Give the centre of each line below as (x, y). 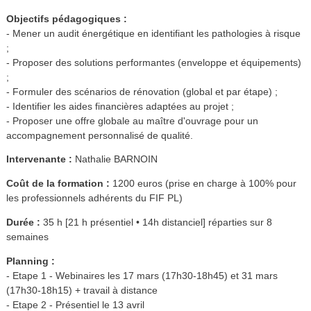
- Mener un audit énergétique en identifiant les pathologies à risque (153, 33)
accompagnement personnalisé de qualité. (99, 135)
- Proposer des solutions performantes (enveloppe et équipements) (153, 62)
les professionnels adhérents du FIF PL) (94, 198)
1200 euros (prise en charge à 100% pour (204, 184)
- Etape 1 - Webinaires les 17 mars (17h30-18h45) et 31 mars (142, 275)
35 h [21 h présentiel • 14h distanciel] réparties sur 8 (156, 222)
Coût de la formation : (59, 184)
